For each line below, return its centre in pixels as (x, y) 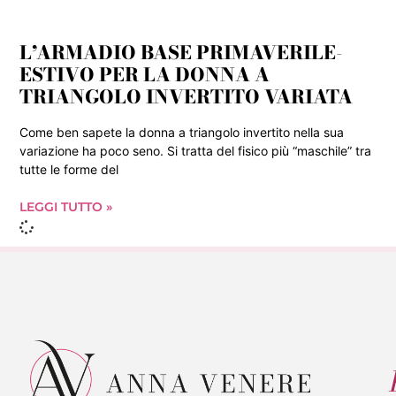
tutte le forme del (69, 169)
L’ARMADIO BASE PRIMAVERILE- (181, 52)
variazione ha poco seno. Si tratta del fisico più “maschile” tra (195, 150)
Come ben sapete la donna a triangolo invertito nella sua (182, 132)
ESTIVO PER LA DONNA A (145, 74)
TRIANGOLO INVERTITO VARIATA (186, 96)
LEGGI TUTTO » (66, 206)
